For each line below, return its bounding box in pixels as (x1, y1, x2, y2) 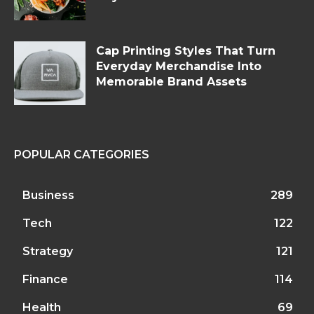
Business (22, 189, 74, 203)
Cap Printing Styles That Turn (96, 43, 275, 57)
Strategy (22, 245, 73, 259)
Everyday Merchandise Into (96, 59, 261, 73)
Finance (22, 273, 68, 287)
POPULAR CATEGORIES (14, 148, 149, 162)
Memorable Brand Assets (96, 74, 247, 88)
